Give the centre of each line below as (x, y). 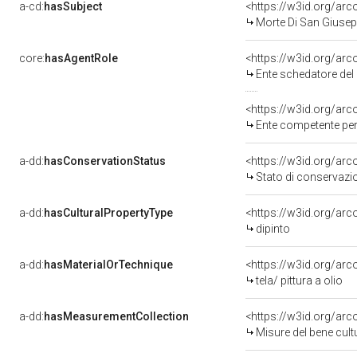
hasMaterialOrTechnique (108, 265)
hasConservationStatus (105, 161)
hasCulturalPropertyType (108, 213)
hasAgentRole (81, 58)
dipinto (273, 229)
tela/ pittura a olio (299, 280)
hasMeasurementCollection (116, 316)
